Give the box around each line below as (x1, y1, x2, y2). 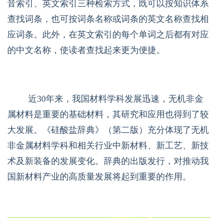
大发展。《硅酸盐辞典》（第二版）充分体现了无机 (7, 125, 209, 135)
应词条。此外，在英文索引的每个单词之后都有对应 (7, 29, 209, 39)
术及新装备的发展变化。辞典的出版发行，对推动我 (7, 156, 209, 166)
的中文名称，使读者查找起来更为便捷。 (7, 45, 165, 55)
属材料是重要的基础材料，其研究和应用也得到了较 (7, 109, 209, 119)
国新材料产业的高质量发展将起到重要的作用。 (7, 171, 191, 182)
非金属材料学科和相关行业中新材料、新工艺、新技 (7, 140, 209, 150)
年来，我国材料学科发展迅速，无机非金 (45, 93, 203, 104)
